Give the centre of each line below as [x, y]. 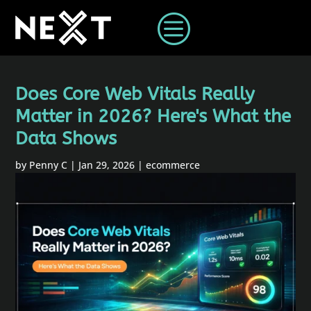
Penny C [49, 165]
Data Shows [66, 138]
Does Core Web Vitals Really [135, 94]
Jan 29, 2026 [107, 165]
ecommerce [173, 165]
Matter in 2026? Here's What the [153, 116]
